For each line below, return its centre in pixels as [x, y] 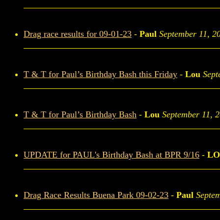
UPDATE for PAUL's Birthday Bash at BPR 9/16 [111, 155]
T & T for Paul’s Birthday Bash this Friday [100, 74]
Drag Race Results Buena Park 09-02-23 [96, 195]
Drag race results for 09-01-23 [78, 34]
